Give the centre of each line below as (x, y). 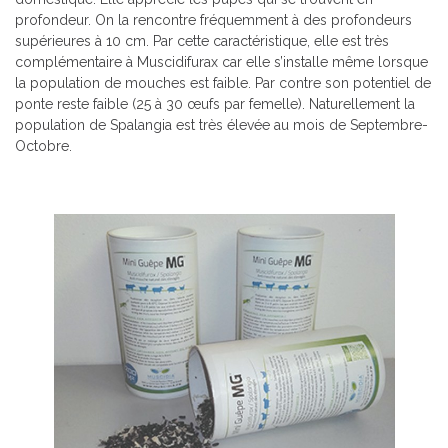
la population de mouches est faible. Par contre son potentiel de (223, 83)
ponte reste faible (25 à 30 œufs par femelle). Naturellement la (215, 104)
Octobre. (43, 146)
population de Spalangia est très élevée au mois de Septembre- (221, 125)
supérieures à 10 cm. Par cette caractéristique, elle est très (202, 41)
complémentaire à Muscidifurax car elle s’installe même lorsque (221, 62)
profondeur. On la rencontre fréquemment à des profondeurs (213, 20)
